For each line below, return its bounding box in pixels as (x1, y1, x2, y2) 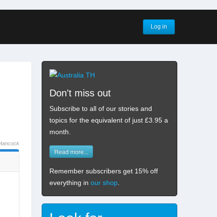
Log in (151, 23, 167, 30)
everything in (49, 178, 91, 186)
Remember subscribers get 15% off (49, 167, 158, 175)
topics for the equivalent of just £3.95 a (49, 116, 168, 124)
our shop (91, 178, 118, 186)
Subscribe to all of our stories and (49, 105, 152, 113)
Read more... (54, 147, 88, 155)
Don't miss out (49, 88, 111, 99)
